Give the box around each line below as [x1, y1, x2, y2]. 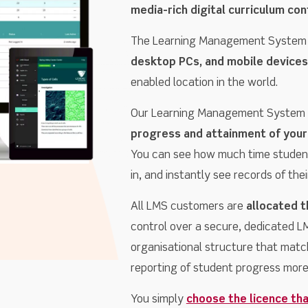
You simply [130, 294, 186, 306]
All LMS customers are [130, 201, 246, 213]
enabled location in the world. [130, 78, 278, 89]
